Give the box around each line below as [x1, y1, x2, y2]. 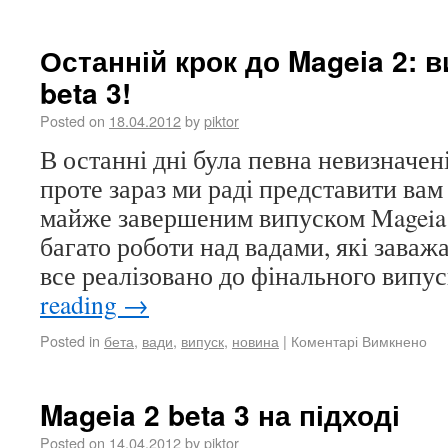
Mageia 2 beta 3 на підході [40, 394, 400, 435]
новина [232, 330, 279, 351]
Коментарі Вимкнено [291, 330, 427, 351]
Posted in [40, 330, 100, 351]
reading [40, 287, 123, 321]
